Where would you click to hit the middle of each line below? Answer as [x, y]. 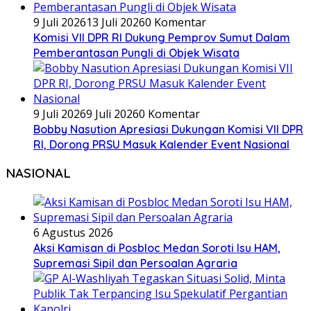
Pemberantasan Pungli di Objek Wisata [136, 52]
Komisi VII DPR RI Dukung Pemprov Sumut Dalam [162, 37]
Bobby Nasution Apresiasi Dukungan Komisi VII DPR [168, 129]
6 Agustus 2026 [73, 233]
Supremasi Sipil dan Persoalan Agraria [135, 263]
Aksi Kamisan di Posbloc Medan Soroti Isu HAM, [157, 248]
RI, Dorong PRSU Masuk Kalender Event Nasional [161, 144]
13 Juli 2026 [116, 22]
